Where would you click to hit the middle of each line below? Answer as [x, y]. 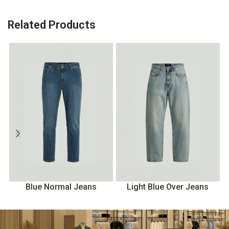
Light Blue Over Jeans [168, 187]
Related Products [52, 25]
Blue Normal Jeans [61, 187]
